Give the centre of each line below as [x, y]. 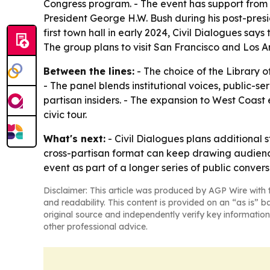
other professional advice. [96, 227]
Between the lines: [89, 71]
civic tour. [65, 115]
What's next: [74, 139]
